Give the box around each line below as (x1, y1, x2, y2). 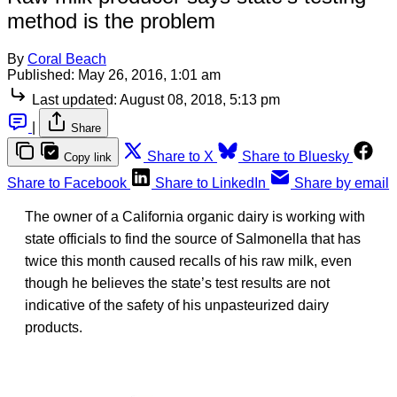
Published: (7, 66, 74, 82)
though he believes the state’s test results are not (25, 275, 330, 291)
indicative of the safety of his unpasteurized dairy (25, 297, 329, 313)
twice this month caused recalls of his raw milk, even (25, 253, 352, 269)
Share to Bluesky (242, 148, 349, 164)
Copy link (64, 150, 112, 164)
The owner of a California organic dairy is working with (25, 208, 365, 224)
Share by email (294, 175, 389, 191)
